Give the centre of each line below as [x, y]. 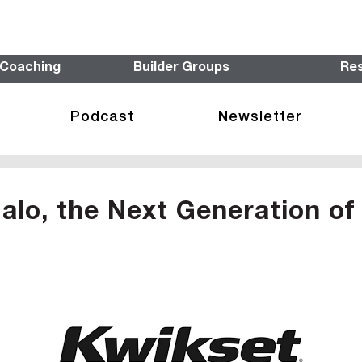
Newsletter [260, 118]
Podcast [102, 118]
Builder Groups [181, 69]
